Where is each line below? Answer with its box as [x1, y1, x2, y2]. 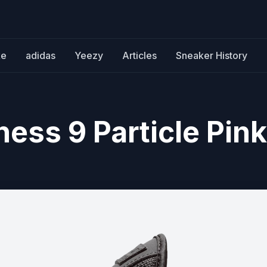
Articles [122, 49, 157, 61]
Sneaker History [176, 49, 247, 61]
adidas [26, 49, 55, 61]
